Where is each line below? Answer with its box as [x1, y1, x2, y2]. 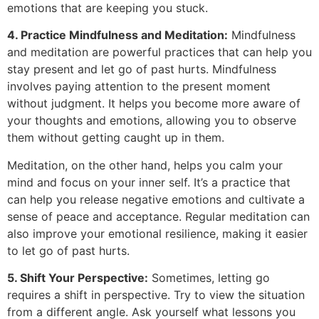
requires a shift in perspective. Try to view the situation [7, 288, 305, 303]
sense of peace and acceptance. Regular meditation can [7, 209, 310, 224]
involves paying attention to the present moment [7, 79, 271, 94]
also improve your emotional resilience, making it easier [7, 226, 308, 241]
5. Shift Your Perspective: [7, 271, 148, 286]
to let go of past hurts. [7, 243, 130, 258]
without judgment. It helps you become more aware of [7, 96, 300, 111]
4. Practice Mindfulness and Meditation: [7, 28, 228, 43]
